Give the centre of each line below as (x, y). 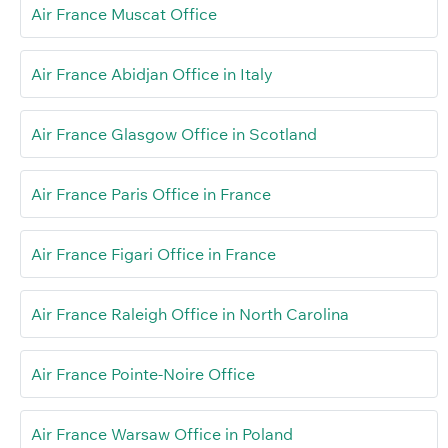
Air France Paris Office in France (153, 194)
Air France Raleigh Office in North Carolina (190, 314)
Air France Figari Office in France (153, 254)
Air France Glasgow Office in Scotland (174, 134)
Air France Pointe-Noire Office (143, 374)
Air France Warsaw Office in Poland (162, 434)
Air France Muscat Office (124, 14)
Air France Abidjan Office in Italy (152, 74)
